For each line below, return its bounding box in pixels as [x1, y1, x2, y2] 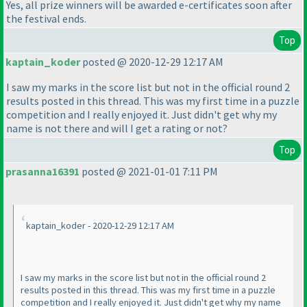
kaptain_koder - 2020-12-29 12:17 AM [26, 219, 174, 232]
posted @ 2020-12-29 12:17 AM [80, 55, 223, 69]
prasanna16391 [5, 164, 79, 179]
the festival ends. [6, 12, 86, 26]
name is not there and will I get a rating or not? [6, 121, 228, 136]
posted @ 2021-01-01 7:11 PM [79, 164, 218, 179]
